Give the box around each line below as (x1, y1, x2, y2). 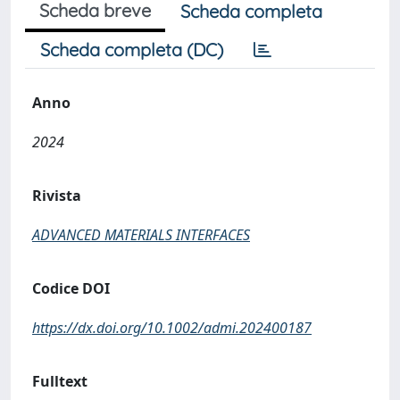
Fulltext (32, 371, 87, 391)
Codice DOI (32, 279, 110, 298)
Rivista (32, 186, 81, 205)
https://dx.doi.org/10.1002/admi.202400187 (32, 318, 312, 337)
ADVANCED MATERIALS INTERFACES (32, 225, 250, 245)
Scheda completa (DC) (40, 38, 223, 61)
